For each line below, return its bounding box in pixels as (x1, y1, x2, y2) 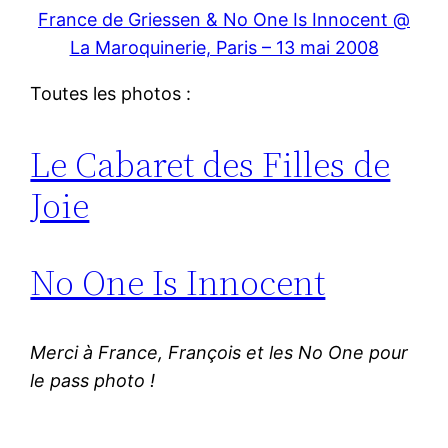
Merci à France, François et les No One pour (30, 341, 409, 363)
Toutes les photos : (30, 82, 192, 104)
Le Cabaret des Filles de (30, 139, 391, 189)
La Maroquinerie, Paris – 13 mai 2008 (69, 36, 379, 58)
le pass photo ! (30, 369, 156, 391)
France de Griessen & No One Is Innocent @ (38, 8, 410, 30)
